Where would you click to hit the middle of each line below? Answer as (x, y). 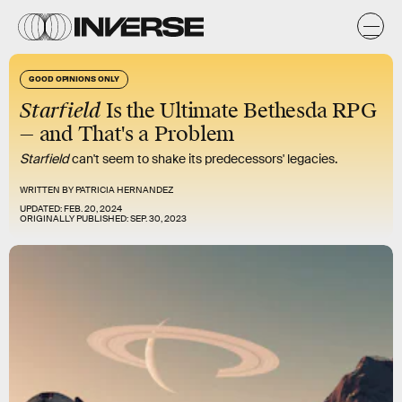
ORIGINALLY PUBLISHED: (75, 218)
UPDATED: (42, 209)
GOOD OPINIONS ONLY (74, 78)
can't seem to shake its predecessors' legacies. (203, 159)
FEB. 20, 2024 (93, 209)
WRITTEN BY (48, 190)
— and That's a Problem (127, 134)
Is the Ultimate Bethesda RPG (239, 111)
